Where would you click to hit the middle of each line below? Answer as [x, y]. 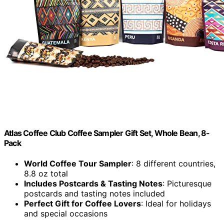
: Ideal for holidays [176, 204]
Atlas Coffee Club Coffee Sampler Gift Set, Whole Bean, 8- [107, 133]
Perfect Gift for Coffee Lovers [82, 204]
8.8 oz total [46, 174]
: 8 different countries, [173, 164]
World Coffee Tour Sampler [78, 164]
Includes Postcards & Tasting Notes [93, 184]
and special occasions [66, 214]
